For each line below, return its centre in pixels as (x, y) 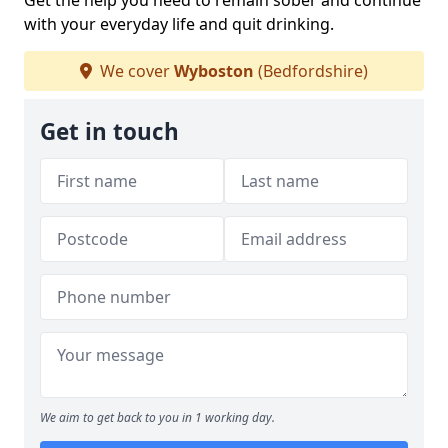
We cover (135, 71)
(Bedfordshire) (311, 71)
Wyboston (214, 71)
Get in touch (109, 132)
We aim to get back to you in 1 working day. (157, 418)
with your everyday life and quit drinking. (179, 24)
